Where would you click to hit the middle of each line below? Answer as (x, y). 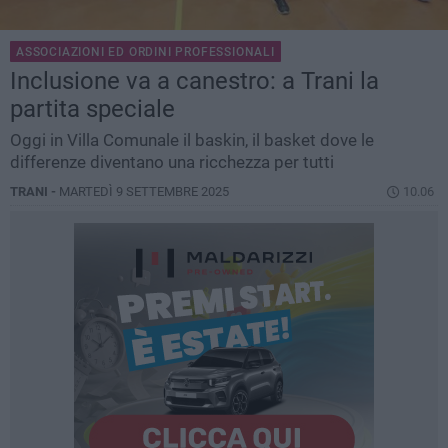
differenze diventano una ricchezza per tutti (172, 162)
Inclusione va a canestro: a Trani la (194, 81)
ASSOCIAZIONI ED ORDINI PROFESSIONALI (145, 52)
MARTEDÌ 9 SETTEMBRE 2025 (144, 192)
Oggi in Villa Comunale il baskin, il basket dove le (192, 140)
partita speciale (92, 109)
